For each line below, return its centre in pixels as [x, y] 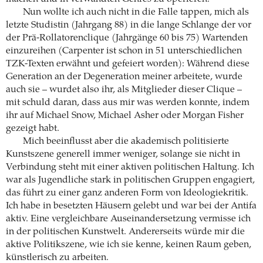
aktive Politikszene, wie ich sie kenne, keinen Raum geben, [129, 245]
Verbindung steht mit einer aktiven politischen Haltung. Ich [130, 168]
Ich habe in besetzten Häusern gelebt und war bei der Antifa [131, 206]
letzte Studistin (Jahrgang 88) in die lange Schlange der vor [129, 26]
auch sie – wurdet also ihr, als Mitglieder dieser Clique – [124, 90]
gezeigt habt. [33, 129]
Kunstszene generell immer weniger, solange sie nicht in [123, 155]
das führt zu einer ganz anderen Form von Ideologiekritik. [127, 193]
